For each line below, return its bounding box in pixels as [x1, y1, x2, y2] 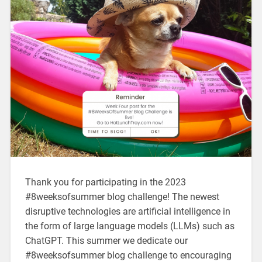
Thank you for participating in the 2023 [25, 177, 186, 188]
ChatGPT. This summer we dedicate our [25, 235, 188, 247]
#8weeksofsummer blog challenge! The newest [25, 191, 219, 203]
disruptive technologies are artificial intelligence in [25, 206, 230, 218]
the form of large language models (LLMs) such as [25, 220, 235, 232]
